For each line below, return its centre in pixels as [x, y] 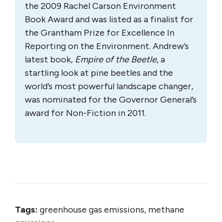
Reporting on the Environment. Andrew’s [107, 46]
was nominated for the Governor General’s [111, 99]
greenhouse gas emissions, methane [111, 209]
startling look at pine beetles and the [99, 73]
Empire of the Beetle [116, 59]
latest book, [50, 59]
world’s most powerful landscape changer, [109, 86]
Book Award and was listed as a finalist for [109, 19]
